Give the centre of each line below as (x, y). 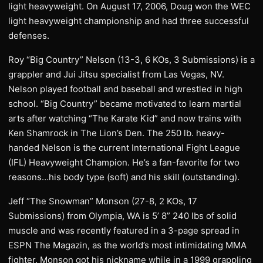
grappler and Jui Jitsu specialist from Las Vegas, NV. (116, 74)
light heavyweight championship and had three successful (129, 21)
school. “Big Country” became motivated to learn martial (125, 104)
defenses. (29, 36)
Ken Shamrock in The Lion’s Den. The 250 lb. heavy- (117, 133)
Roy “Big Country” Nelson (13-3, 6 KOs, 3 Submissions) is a (131, 60)
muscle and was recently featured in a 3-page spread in (124, 230)
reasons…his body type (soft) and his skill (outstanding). (124, 177)
